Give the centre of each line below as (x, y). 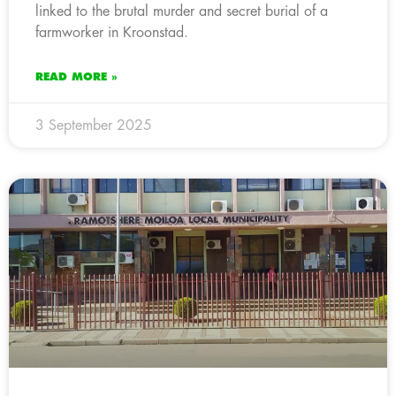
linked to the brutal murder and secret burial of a (182, 11)
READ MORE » (76, 76)
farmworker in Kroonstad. (112, 32)
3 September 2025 (94, 125)
